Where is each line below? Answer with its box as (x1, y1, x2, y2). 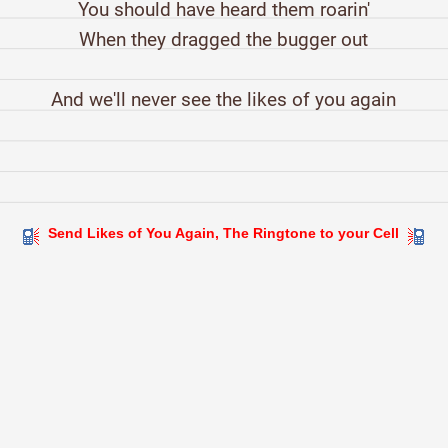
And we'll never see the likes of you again (51, 88, 397, 112)
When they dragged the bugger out (79, 28, 369, 52)
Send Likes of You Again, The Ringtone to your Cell (44, 225, 404, 242)
